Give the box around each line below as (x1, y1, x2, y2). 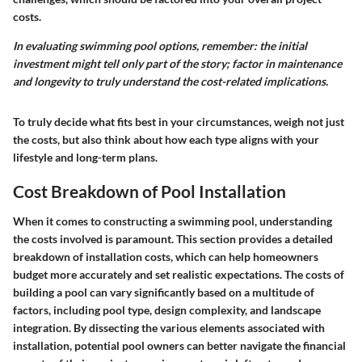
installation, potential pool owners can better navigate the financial (13, 339, 346, 353)
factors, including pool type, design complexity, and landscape (13, 303, 321, 318)
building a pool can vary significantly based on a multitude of (13, 285, 314, 300)
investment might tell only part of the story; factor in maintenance (13, 56, 342, 70)
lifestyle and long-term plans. (13, 149, 158, 164)
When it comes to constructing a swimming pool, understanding (13, 214, 332, 229)
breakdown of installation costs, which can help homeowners (13, 250, 318, 264)
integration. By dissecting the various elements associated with (13, 321, 325, 335)
